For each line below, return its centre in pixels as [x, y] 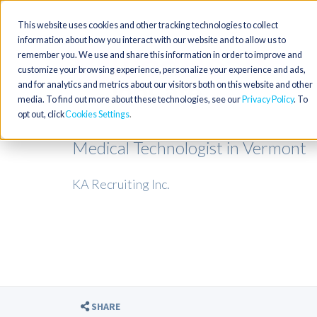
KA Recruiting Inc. [121, 184]
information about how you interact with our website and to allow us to [152, 40]
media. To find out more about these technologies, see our [130, 99]
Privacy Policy [268, 99]
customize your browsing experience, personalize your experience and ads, [162, 70]
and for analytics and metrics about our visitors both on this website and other [165, 85]
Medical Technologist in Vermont [189, 148]
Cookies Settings [97, 114]
